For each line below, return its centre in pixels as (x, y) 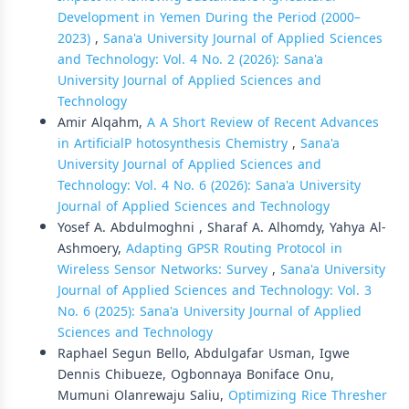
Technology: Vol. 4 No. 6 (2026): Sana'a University (209, 186)
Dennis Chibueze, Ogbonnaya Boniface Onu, (196, 375)
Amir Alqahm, (102, 123)
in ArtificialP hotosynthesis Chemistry (175, 144)
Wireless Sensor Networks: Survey (165, 270)
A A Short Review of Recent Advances (263, 123)
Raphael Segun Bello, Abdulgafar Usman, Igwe (204, 354)
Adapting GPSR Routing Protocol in (234, 249)
